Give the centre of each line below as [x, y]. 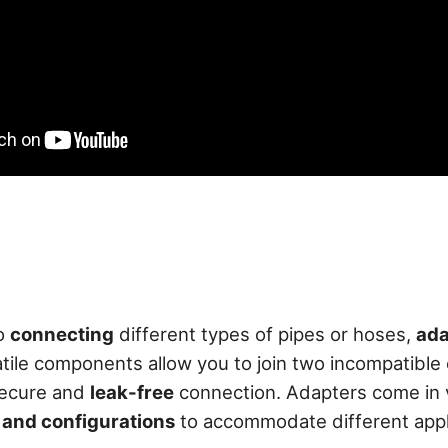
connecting [62, 333]
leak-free [132, 391]
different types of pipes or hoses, [265, 333]
